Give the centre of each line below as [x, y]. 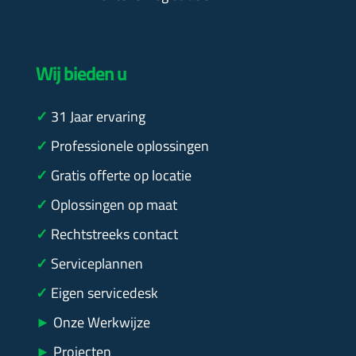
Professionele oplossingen [130, 146]
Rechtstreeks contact [114, 234]
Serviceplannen [97, 264]
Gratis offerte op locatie [121, 176]
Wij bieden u [81, 74]
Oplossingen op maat [114, 205]
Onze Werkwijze [100, 323]
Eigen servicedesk [104, 293]
